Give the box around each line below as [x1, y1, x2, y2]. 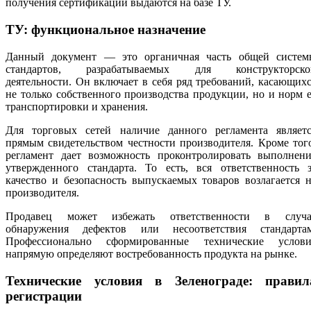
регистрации [6, 288, 82, 303]
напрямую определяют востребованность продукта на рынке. [6, 247, 297, 260]
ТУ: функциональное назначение [6, 22, 205, 37]
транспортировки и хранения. [6, 100, 148, 112]
